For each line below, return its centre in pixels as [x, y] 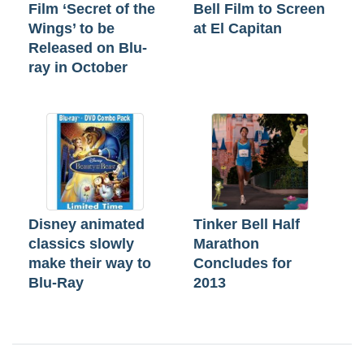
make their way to [90, 263]
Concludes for [243, 263]
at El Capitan [238, 28]
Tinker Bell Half [247, 224]
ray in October [78, 67]
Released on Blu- [88, 48]
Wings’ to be [71, 28]
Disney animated [87, 224]
